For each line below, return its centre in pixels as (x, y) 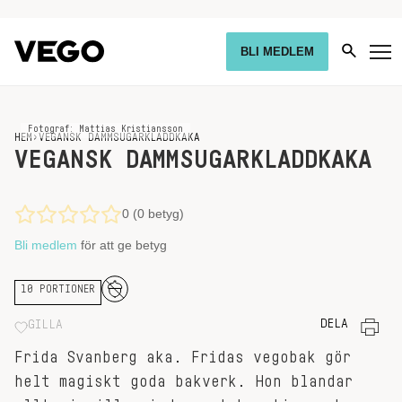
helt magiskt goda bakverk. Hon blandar (184, 381)
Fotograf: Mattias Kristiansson (105, 129)
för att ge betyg (122, 245)
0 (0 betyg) (153, 214)
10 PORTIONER (58, 289)
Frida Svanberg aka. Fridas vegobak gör (183, 357)
